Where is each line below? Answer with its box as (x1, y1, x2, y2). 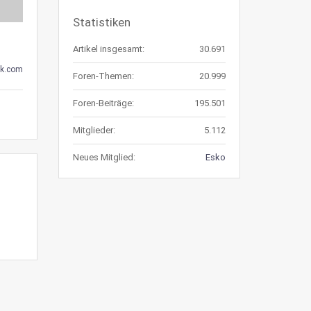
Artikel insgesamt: (72, 44, 144, 54)
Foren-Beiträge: (72, 98, 134, 108)
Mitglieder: (72, 125, 115, 135)
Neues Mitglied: (72, 152, 135, 162)
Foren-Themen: (72, 71, 134, 81)
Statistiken (72, 15, 131, 29)
